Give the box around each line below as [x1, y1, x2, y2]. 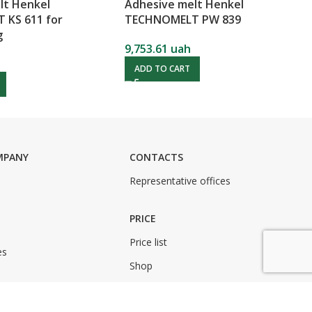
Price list [130, 235, 168, 249]
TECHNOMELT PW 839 [125, 11, 242, 27]
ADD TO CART [134, 62, 191, 75]
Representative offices [130, 173, 231, 187]
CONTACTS [130, 150, 184, 164]
